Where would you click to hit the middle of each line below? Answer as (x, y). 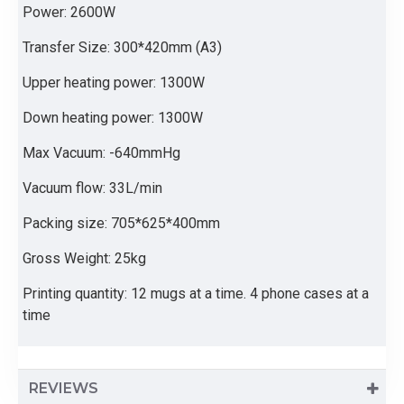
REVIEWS (64, 388)
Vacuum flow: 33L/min (92, 188)
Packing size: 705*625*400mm (121, 223)
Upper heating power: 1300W (114, 83)
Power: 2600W (69, 12)
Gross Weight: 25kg (84, 258)
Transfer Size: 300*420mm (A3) (122, 47)
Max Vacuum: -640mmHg (101, 153)
